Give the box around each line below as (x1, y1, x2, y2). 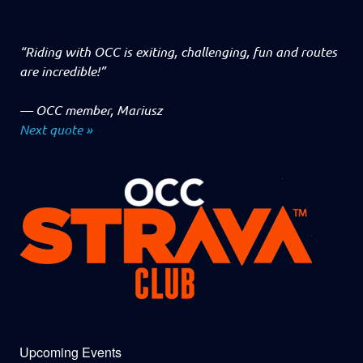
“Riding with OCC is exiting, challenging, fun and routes (19, 42, 337, 60)
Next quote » (19, 120, 92, 138)
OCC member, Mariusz (36, 100, 162, 118)
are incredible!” (19, 62, 105, 79)
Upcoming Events (19, 342, 122, 361)
